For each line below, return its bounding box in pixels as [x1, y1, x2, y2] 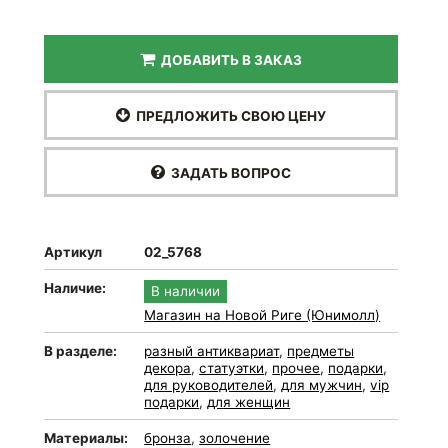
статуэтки [199, 360, 265, 376]
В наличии [151, 283, 221, 299]
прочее [272, 360, 321, 376]
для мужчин [281, 377, 363, 393]
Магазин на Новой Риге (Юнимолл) [144, 307, 381, 323]
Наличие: [44, 280, 107, 296]
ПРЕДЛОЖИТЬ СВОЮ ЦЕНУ [130, 108, 327, 124]
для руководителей [144, 377, 274, 393]
